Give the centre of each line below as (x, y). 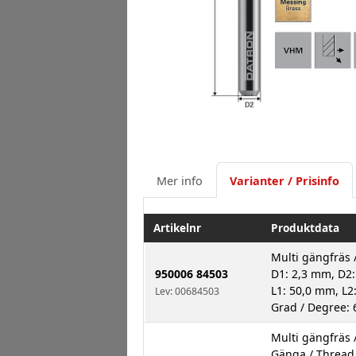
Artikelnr (177, 228)
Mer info (180, 180)
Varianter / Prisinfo (284, 180)
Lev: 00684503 (187, 292)
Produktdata (305, 228)
